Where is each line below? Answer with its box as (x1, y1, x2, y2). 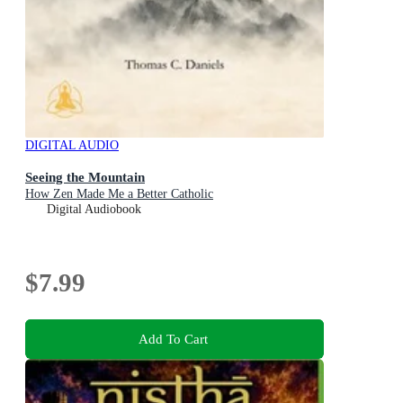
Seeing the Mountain (25, 168, 145, 184)
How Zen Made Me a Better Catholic (25, 186, 213, 201)
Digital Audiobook (47, 201, 141, 216)
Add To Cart (138, 331, 208, 347)
